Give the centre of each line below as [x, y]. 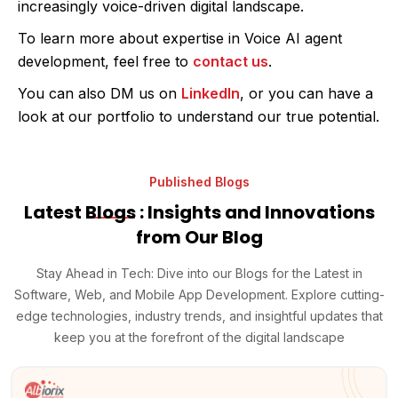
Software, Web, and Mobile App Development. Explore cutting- [199, 294]
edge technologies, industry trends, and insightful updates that [199, 315]
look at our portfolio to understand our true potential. [199, 116]
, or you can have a [306, 93]
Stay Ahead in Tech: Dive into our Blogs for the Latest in [199, 273]
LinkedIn [211, 93]
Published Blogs [199, 181]
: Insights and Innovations [255, 212]
